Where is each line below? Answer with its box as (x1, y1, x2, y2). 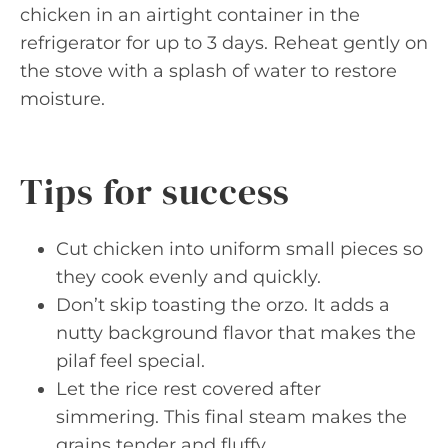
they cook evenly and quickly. (56, 266, 321, 288)
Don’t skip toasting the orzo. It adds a (56, 294, 390, 316)
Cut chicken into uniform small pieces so (56, 238, 423, 260)
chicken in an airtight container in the (20, 4, 360, 26)
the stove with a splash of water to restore (20, 60, 397, 82)
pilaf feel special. (56, 350, 205, 372)
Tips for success (20, 167, 291, 216)
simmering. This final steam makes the (56, 406, 407, 428)
